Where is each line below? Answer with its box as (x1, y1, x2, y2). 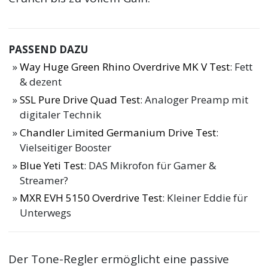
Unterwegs (20, 206, 72, 220)
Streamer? (20, 173, 69, 187)
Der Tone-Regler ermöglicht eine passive (8, 251, 230, 267)
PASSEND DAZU (8, 42, 89, 57)
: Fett (230, 60, 253, 74)
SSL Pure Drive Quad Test (20, 93, 141, 107)
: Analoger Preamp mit (140, 93, 249, 107)
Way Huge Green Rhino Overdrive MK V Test (20, 60, 230, 74)
